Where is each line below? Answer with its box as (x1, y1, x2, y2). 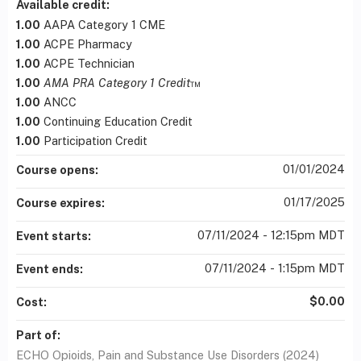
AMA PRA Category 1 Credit (44, 76, 190, 90)
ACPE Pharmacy (44, 37, 132, 52)
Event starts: (16, 229, 93, 243)
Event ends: (16, 262, 85, 276)
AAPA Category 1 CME (44, 18, 165, 32)
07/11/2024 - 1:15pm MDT (205, 261, 345, 276)
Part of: (16, 328, 63, 342)
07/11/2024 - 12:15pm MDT (197, 228, 345, 243)
